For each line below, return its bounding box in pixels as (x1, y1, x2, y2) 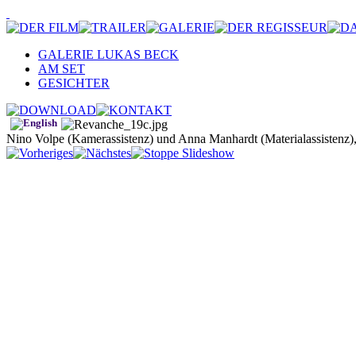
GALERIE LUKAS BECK (38, 48, 179, 61)
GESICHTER (38, 76, 110, 90)
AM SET (38, 62, 85, 75)
